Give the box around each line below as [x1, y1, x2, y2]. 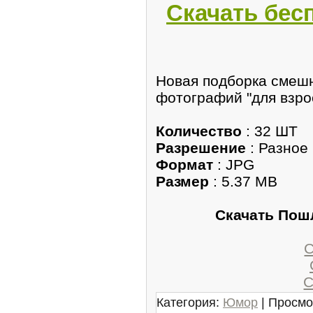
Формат [156, 156, 213, 173]
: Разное [246, 139, 308, 156]
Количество [156, 122, 242, 139]
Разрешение [156, 139, 246, 156]
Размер [156, 173, 209, 189]
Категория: [156, 294, 223, 310]
